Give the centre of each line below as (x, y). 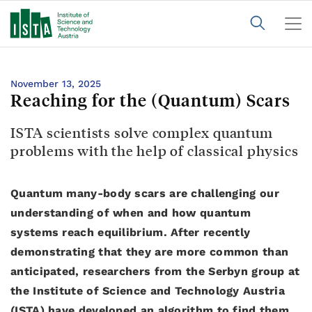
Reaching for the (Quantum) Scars (150, 100)
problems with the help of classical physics (155, 150)
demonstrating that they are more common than (150, 252)
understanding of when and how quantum (131, 213)
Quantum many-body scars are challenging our (145, 193)
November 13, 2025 (56, 84)
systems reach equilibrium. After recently (131, 232)
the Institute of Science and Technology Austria (148, 291)
